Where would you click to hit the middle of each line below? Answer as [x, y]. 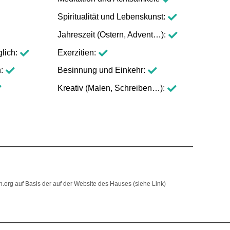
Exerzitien [76, 52]
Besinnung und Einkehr [100, 70]
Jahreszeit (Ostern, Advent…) [111, 34]
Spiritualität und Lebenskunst [110, 17]
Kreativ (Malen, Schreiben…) [110, 88]
